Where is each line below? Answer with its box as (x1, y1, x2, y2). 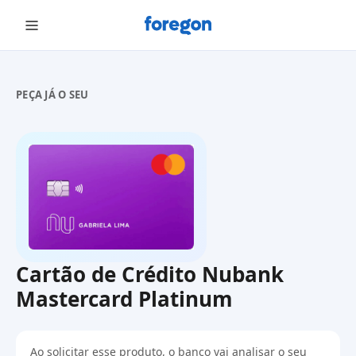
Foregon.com (145, 26, 218, 42)
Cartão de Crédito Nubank (16, 259, 284, 288)
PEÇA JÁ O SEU (16, 87, 89, 102)
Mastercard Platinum (16, 284, 233, 313)
